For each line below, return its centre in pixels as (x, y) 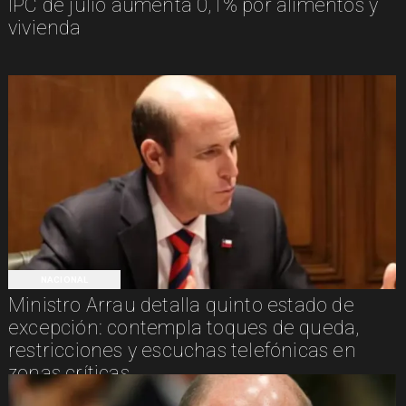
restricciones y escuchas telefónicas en (182, 350)
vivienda (44, 28)
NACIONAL (64, 279)
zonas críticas (68, 372)
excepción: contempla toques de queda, (184, 327)
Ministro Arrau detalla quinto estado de (181, 304)
